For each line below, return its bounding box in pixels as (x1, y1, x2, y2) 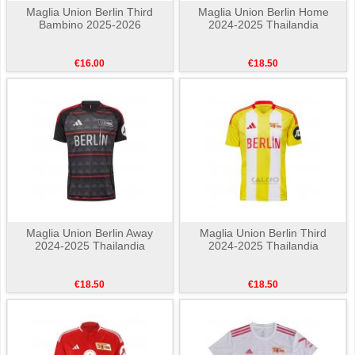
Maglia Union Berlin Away (26, 227, 154, 240)
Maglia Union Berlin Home (197, 6, 329, 19)
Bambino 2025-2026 (38, 18, 141, 32)
